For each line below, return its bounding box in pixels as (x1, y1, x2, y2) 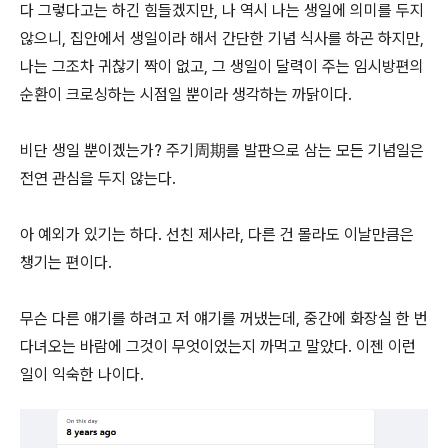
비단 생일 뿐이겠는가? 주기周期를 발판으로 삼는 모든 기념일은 (20, 141, 424, 160)
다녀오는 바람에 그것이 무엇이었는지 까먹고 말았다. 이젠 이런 (20, 337, 416, 356)
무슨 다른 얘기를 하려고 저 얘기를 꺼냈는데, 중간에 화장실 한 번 (20, 309, 428, 328)
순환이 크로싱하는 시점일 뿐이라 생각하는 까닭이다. (20, 85, 352, 104)
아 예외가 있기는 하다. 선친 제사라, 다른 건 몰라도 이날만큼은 (20, 225, 414, 244)
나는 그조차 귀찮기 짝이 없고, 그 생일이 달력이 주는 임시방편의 (20, 57, 424, 76)
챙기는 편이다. (20, 253, 112, 272)
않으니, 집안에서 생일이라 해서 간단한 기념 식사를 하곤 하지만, (20, 29, 424, 48)
